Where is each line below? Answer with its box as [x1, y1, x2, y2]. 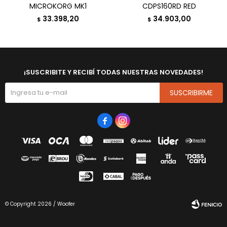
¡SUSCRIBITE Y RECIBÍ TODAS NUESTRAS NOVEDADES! [24, 67, 203, 77]
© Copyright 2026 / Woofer [5, 200, 75, 208]
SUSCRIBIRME [170, 88, 213, 98]
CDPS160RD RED [142, 1, 196, 11]
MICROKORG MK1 [29, 1, 87, 11]
